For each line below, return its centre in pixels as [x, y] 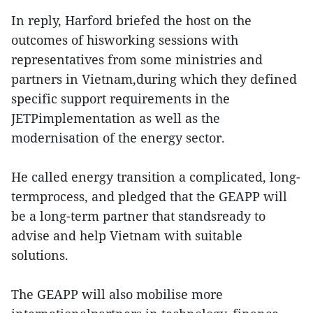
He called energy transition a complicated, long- [156, 176]
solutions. [40, 255]
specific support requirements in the [121, 98]
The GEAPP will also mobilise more [117, 294]
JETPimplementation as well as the [116, 118]
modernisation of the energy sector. [118, 137]
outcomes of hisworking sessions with [125, 39]
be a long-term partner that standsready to [138, 216]
